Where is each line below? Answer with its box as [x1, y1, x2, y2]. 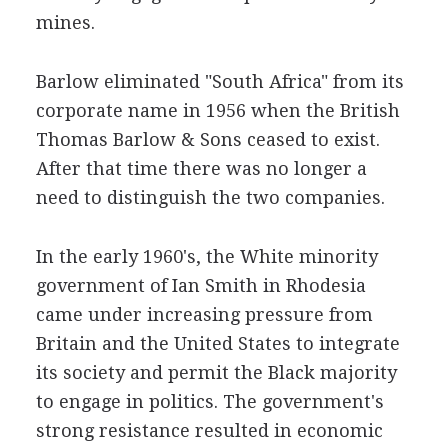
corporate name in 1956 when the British [35, 100, 400, 121]
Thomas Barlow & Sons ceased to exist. [35, 129, 380, 150]
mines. [35, 12, 95, 33]
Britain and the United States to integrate [35, 333, 400, 354]
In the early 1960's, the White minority [35, 246, 378, 267]
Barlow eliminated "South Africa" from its [35, 71, 404, 92]
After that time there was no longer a [35, 158, 367, 179]
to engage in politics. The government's [35, 391, 384, 412]
